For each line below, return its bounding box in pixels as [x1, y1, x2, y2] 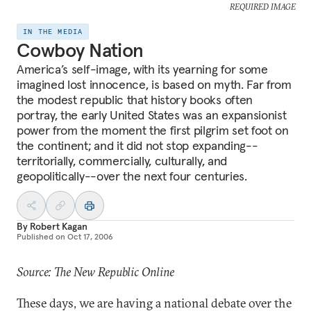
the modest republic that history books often [17, 92, 253, 108]
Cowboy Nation [17, 38, 144, 62]
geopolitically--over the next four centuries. [17, 168, 247, 184]
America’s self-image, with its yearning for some [17, 61, 268, 77]
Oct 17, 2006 [67, 231, 113, 242]
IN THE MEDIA [23, 27, 83, 36]
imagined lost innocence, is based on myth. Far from [17, 76, 292, 92]
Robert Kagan [29, 220, 87, 233]
